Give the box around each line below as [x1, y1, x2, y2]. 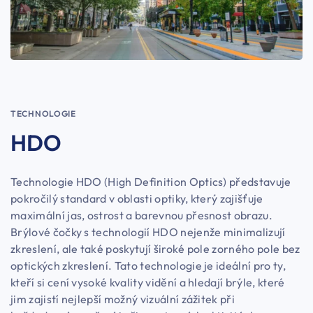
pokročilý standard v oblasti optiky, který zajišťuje [10, 191, 263, 206]
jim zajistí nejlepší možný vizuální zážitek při [10, 292, 235, 307]
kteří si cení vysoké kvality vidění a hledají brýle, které [10, 275, 285, 290]
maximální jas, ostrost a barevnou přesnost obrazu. [10, 208, 273, 223]
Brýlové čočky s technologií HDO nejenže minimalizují [10, 225, 286, 240]
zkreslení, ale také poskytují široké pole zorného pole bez [10, 242, 300, 256]
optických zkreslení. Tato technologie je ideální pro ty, [10, 259, 286, 273]
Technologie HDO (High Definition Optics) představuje [10, 175, 291, 189]
